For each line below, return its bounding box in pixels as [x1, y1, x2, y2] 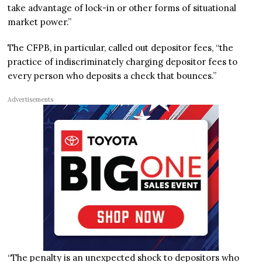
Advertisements [8, 95, 54, 104]
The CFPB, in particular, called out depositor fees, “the [8, 42, 234, 54]
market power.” [8, 16, 72, 28]
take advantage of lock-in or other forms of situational [8, 2, 237, 14]
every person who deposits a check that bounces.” [8, 70, 217, 82]
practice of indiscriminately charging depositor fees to [8, 56, 238, 68]
